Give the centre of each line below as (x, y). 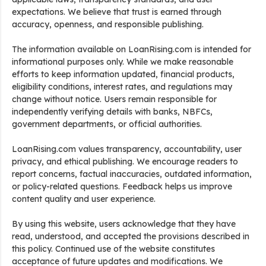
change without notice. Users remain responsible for (114, 99)
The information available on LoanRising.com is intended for (132, 49)
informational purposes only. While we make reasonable (123, 62)
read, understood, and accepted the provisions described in (131, 236)
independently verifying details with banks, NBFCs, (112, 112)
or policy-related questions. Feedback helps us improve (122, 186)
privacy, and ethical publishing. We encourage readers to (125, 161)
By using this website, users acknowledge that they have (124, 224)
